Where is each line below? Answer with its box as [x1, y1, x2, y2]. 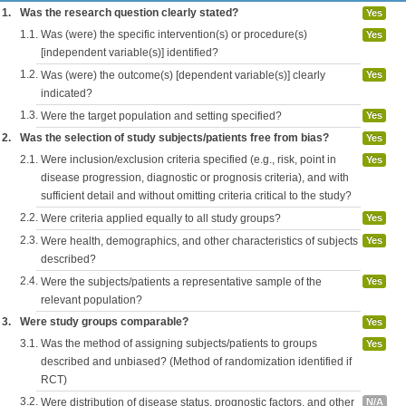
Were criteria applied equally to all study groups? [41, 212, 281, 226]
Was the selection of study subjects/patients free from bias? [20, 131, 329, 145]
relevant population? [41, 294, 142, 307]
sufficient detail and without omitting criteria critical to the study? [41, 189, 352, 203]
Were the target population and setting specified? [41, 110, 282, 123]
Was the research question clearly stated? [20, 6, 238, 20]
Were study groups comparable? [20, 315, 188, 329]
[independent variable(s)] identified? [41, 46, 218, 60]
